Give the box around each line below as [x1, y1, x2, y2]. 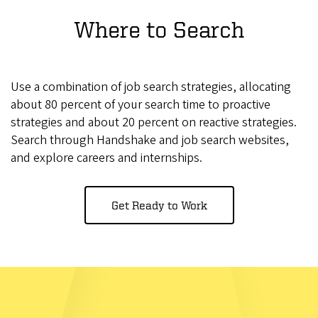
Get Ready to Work [111, 199, 207, 212]
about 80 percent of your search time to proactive [11, 96, 270, 114]
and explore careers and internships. [11, 149, 202, 168]
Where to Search [74, 17, 244, 42]
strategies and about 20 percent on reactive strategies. [11, 114, 297, 132]
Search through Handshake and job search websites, [11, 131, 289, 150]
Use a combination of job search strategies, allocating [11, 78, 291, 97]
